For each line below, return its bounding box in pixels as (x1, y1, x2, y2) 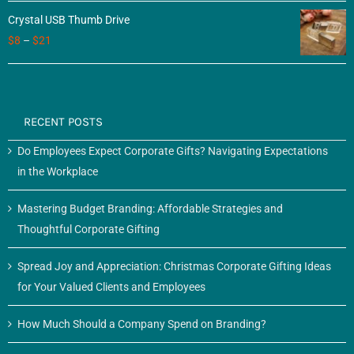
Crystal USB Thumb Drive (8, 13, 130, 27)
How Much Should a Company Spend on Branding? (17, 318, 266, 331)
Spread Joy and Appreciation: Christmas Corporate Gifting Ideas (17, 260, 331, 273)
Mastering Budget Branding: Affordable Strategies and (17, 202, 283, 216)
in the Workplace (17, 165, 98, 179)
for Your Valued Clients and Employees (17, 281, 205, 294)
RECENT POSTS (24, 115, 103, 130)
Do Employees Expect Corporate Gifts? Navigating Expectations (17, 145, 328, 158)
